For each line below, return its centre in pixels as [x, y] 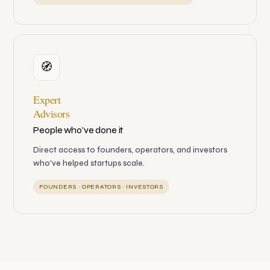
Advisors [52, 114]
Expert [47, 100]
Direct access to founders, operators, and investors [130, 150]
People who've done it [78, 130]
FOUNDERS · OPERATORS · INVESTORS [101, 187]
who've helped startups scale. [89, 164]
